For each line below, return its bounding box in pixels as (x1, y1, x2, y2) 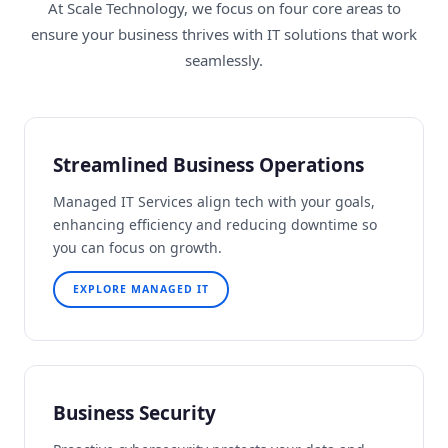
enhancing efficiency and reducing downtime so (53, 215, 377, 235)
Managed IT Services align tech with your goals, (53, 192, 375, 212)
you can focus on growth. (53, 238, 222, 258)
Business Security (53, 400, 216, 427)
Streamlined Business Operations (53, 152, 364, 179)
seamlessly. (185, 50, 263, 71)
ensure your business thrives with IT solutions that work (31, 24, 417, 45)
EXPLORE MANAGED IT (73, 282, 209, 297)
